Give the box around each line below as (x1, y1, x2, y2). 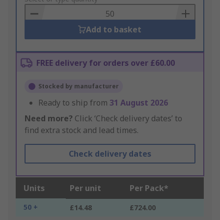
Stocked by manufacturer (38, 82, 119, 91)
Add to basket (86, 24, 142, 35)
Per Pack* (130, 183, 168, 194)
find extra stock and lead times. (25, 125, 138, 136)
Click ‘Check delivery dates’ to (73, 113, 182, 124)
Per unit (70, 183, 101, 194)
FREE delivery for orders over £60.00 (36, 57, 175, 69)
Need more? (25, 113, 73, 124)
